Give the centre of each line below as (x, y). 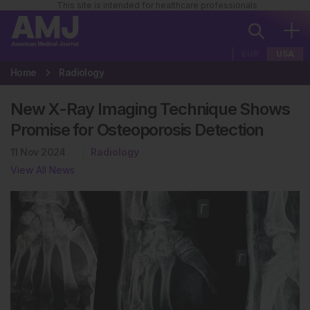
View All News (43, 170)
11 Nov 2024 (38, 152)
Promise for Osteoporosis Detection (137, 130)
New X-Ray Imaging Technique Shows (150, 109)
